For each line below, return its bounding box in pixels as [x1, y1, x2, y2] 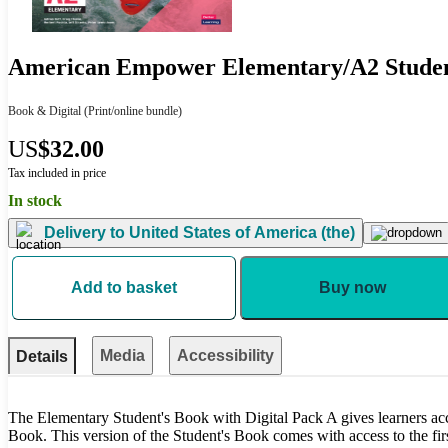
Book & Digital [8, 103, 81, 118]
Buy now [318, 278, 386, 296]
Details [16, 347, 68, 365]
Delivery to [44, 224, 125, 242]
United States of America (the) [125, 224, 355, 242]
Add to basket [71, 278, 177, 296]
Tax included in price [8, 165, 106, 180]
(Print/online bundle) [81, 103, 182, 118]
